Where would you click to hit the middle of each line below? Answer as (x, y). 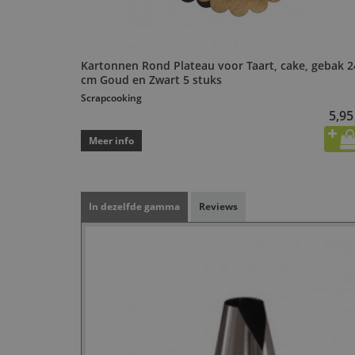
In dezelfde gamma (134, 207)
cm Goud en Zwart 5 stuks (151, 80)
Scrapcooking (111, 98)
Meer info (111, 141)
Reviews (218, 207)
